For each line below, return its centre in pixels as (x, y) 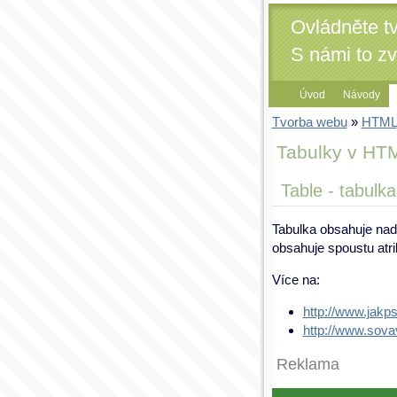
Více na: (296, 279)
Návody (361, 95)
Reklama (307, 364)
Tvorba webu (309, 121)
